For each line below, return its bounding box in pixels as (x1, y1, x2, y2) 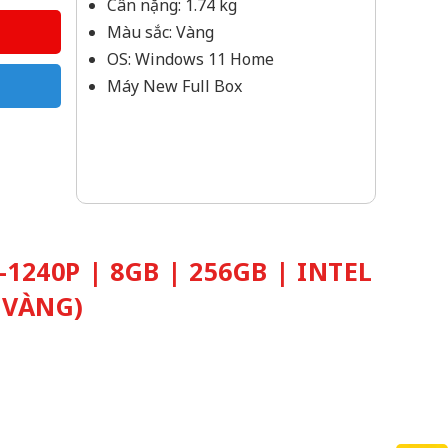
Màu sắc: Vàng (107, 21, 214, 43)
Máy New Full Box (107, 75, 242, 97)
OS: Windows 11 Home (107, 48, 274, 70)
